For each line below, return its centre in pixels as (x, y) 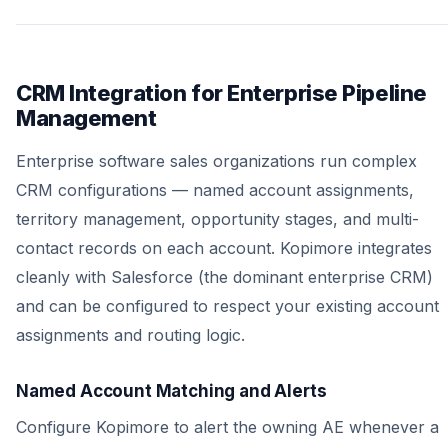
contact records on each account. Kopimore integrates (224, 248)
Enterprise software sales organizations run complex (216, 161)
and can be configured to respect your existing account (227, 306)
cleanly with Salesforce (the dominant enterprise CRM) (224, 277)
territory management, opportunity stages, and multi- (217, 219)
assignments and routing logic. (130, 335)
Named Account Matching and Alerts (171, 391)
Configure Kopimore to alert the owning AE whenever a (227, 427)
